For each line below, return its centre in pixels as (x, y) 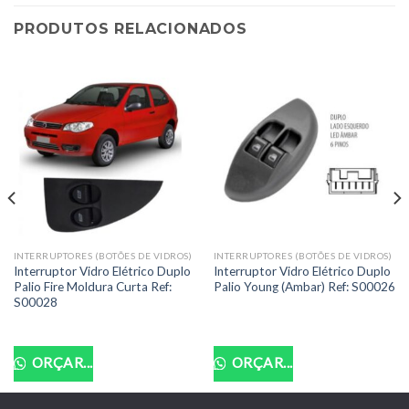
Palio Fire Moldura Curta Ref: (92, 286)
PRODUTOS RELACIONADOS (131, 29)
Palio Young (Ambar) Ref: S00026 (304, 286)
